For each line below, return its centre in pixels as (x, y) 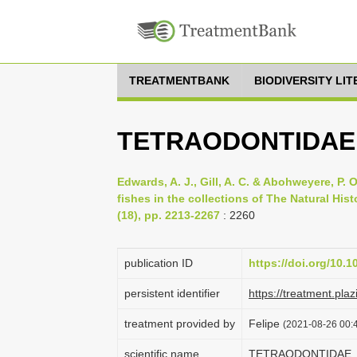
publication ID (159, 263)
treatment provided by (180, 324)
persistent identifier (172, 293)
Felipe (266, 324)
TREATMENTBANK (179, 80)
